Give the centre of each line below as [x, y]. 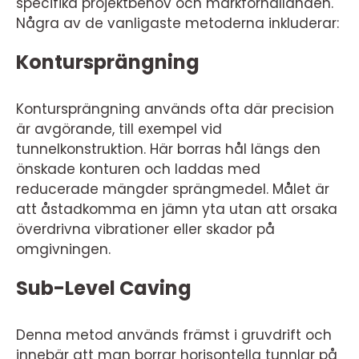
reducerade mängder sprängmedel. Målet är [173, 189]
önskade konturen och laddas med [138, 169]
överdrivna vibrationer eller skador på [145, 229]
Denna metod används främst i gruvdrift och [174, 335]
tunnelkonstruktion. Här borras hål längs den [168, 149]
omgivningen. [63, 249]
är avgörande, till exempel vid [119, 129]
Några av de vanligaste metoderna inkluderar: [177, 23]
